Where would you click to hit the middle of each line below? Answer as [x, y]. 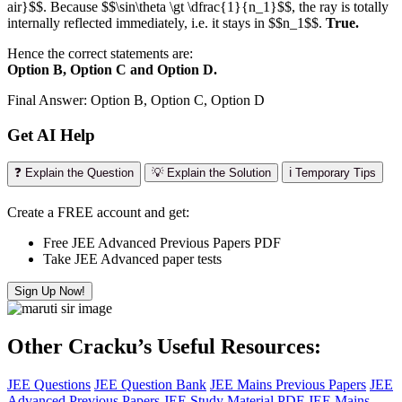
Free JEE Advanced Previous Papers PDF [162, 243]
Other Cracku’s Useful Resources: [164, 347]
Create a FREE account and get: [98, 213]
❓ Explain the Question [74, 173]
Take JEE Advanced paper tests [132, 259]
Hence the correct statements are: [100, 53]
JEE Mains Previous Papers [288, 385]
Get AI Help [51, 135]
